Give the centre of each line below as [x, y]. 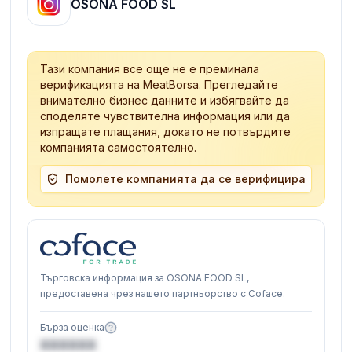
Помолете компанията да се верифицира [185, 178]
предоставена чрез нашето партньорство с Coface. [163, 293]
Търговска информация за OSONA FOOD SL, [145, 277]
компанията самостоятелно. [119, 147]
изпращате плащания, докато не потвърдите [166, 131]
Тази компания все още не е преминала [150, 68]
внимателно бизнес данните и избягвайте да [165, 100]
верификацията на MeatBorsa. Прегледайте [159, 84]
